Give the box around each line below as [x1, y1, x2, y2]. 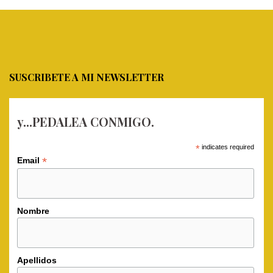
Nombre [16, 206, 49, 216]
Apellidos [16, 255, 57, 266]
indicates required [199, 143, 254, 151]
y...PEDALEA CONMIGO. [16, 114, 154, 130]
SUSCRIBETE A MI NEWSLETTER [9, 71, 164, 83]
